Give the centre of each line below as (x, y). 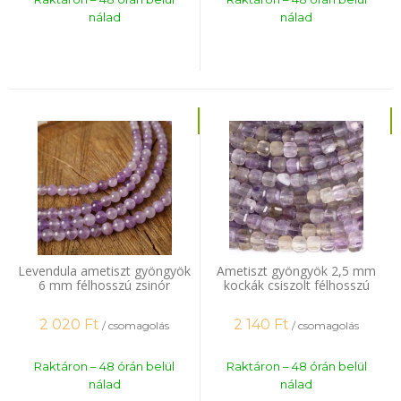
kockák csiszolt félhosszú (296, 285)
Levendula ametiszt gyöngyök (104, 271)
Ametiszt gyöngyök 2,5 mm (296, 271)
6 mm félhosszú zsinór (104, 285)
